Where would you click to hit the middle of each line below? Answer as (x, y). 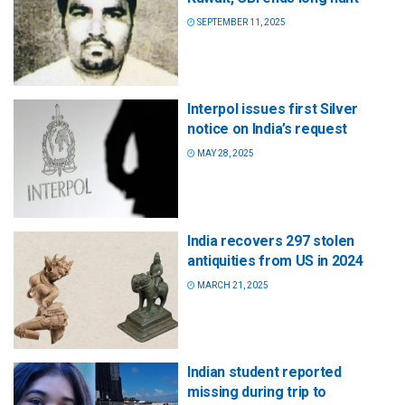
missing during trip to (257, 391)
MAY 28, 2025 (225, 154)
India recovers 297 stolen (271, 240)
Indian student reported (264, 372)
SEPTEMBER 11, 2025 (240, 23)
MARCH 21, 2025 (232, 285)
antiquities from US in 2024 (275, 260)
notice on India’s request (267, 129)
